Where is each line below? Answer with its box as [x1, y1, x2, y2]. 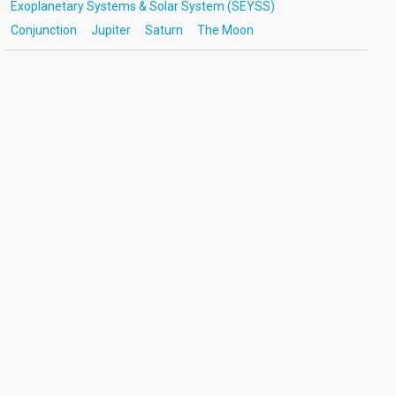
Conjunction [10, 23, 77, 38]
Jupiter [90, 23, 131, 38]
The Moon [196, 23, 254, 38]
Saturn [144, 23, 183, 38]
